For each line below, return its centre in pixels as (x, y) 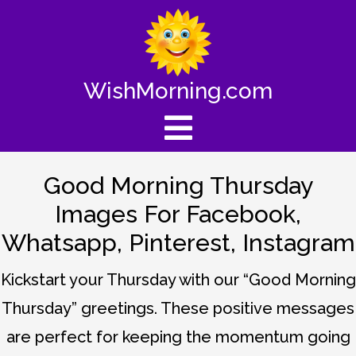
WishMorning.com (178, 91)
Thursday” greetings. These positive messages (178, 308)
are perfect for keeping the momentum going (178, 337)
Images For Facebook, (178, 214)
